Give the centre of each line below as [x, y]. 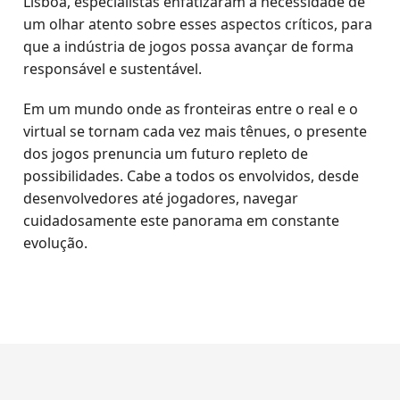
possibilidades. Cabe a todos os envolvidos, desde [192, 176]
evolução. [56, 243]
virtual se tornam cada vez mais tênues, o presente [196, 131]
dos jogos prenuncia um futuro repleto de [166, 154]
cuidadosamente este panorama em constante [182, 221]
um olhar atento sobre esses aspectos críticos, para [198, 24]
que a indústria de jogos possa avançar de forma [189, 46]
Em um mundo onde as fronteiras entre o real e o [191, 109]
